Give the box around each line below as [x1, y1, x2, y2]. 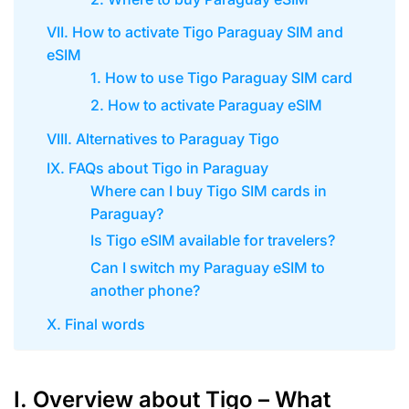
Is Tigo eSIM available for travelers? [90, 231, 336, 250]
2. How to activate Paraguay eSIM [90, 95, 323, 114]
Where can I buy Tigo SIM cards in [90, 181, 328, 200]
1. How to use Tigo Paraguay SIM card [90, 68, 353, 88]
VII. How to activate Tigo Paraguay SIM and [46, 23, 343, 42]
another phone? [90, 281, 201, 300]
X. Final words [46, 314, 145, 333]
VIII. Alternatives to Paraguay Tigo [46, 129, 279, 148]
